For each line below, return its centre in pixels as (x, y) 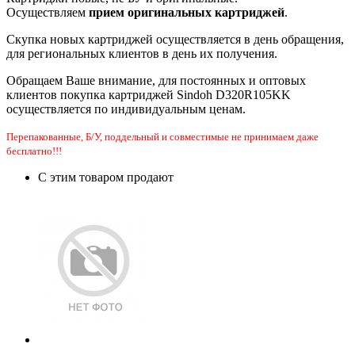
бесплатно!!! (34, 151)
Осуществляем (46, 13)
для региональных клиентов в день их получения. (142, 54)
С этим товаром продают (106, 177)
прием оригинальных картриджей (187, 13)
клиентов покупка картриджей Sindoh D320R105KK (149, 95)
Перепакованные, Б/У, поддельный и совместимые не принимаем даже (162, 137)
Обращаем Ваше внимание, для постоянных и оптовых (156, 81)
